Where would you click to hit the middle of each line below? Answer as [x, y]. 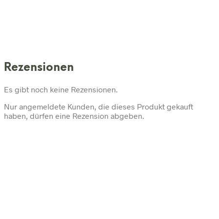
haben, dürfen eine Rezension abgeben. [74, 116]
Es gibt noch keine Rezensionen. [61, 89]
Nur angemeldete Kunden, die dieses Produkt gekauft [99, 107]
